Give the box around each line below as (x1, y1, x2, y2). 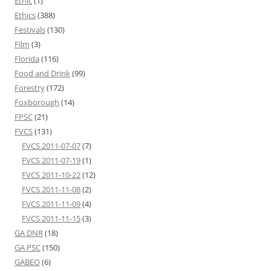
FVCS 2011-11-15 (22, 213, 80, 224)
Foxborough (15, 97, 59, 108)
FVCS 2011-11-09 (22, 198, 80, 210)
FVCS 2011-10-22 (22, 169, 80, 181)
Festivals (15, 24, 45, 36)
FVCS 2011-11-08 (22, 184, 80, 195)
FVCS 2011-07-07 (22, 140, 80, 152)
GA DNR (15, 227, 43, 239)
